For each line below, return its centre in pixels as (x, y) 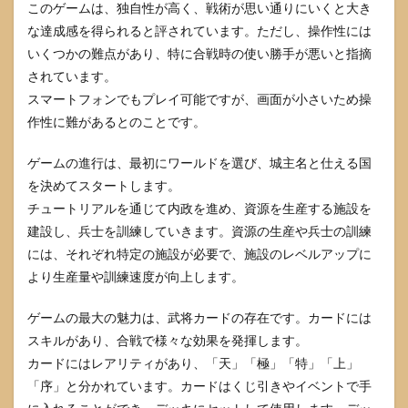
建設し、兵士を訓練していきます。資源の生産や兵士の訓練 (199, 230)
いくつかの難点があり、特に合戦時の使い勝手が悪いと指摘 (199, 53)
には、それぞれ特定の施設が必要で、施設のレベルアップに (199, 253)
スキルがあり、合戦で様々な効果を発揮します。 (168, 340)
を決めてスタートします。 (104, 185)
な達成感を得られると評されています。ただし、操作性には (199, 30)
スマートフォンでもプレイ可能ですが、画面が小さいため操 (199, 98)
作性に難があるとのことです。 (117, 121)
